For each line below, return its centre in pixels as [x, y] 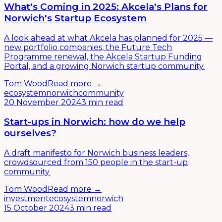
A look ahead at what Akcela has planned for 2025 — [108, 38]
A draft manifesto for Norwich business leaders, [96, 153]
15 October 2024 [37, 208]
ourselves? [30, 133]
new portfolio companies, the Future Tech [88, 47]
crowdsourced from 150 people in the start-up [96, 162]
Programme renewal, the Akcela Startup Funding [103, 56]
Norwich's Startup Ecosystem [75, 18]
